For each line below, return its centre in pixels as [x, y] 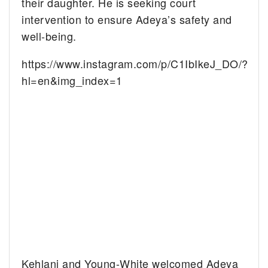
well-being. [49, 36]
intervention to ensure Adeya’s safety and [127, 19]
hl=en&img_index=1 [72, 80]
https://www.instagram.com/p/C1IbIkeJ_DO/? [135, 64]
